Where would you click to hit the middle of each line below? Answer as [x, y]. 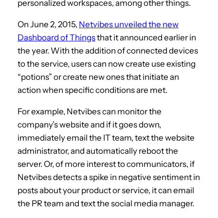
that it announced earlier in [146, 37]
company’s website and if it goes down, [89, 124]
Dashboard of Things [56, 37]
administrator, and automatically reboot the [98, 151]
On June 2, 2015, [48, 24]
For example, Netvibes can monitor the [90, 111]
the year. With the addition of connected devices [108, 50]
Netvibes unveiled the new [129, 24]
